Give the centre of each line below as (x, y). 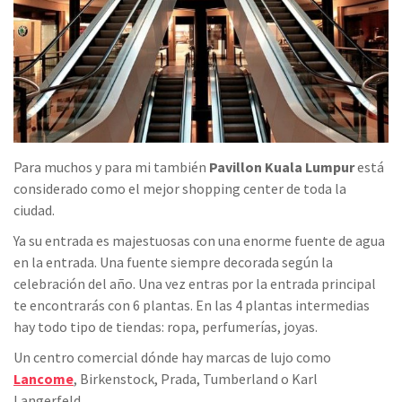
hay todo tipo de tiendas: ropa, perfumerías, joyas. (166, 327)
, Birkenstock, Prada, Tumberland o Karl (196, 379)
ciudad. (34, 210)
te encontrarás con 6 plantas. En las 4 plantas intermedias (192, 306)
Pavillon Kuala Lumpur (282, 167)
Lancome (44, 379)
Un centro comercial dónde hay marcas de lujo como (172, 358)
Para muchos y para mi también (111, 167)
